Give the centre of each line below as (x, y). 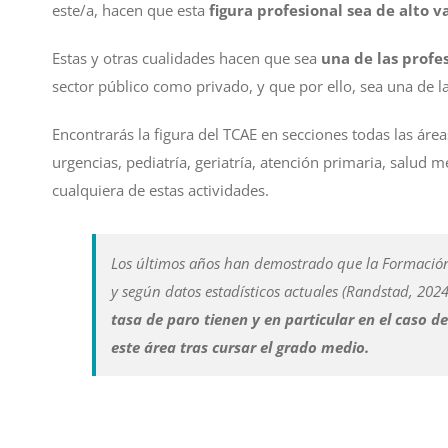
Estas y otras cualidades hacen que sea (186, 58)
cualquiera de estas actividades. (160, 190)
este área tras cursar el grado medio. (240, 347)
